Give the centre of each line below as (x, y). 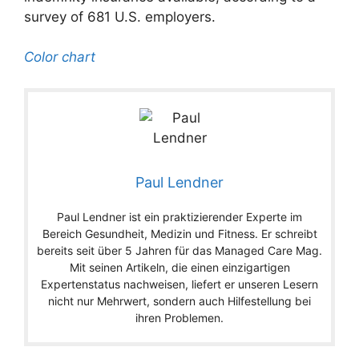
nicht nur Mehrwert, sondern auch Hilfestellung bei (179, 301)
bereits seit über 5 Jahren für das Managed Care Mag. (179, 250)
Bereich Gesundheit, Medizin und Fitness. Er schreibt (179, 233)
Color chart (60, 57)
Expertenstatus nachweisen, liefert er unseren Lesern (179, 284)
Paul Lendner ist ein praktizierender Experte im (179, 216)
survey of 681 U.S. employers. (120, 16)
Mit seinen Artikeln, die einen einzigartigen (179, 267)
